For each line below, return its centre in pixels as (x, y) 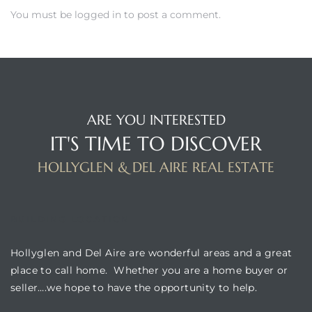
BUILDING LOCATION (70, 219)
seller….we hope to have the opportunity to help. (134, 287)
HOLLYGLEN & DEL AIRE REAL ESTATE (156, 167)
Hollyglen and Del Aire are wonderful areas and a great (151, 252)
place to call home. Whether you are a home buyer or (149, 270)
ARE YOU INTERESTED (156, 120)
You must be (42, 14)
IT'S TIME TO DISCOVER (156, 143)
